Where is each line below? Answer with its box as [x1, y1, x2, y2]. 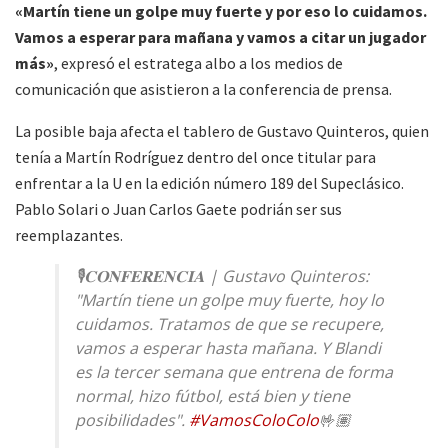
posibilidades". [75, 409, 189, 432]
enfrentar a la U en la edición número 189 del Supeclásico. [15, 173, 404, 194]
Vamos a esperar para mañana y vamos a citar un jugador [15, 27, 426, 48]
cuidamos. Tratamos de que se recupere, [75, 313, 384, 336]
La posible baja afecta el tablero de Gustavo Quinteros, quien [15, 121, 429, 142]
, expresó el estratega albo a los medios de [54, 53, 343, 74]
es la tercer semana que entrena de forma [75, 361, 393, 384]
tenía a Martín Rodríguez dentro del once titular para [15, 147, 376, 168]
